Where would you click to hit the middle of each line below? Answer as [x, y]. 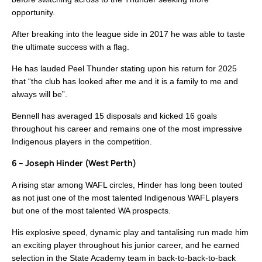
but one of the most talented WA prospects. [91, 211]
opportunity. [33, 13]
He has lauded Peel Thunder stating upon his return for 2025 [124, 69]
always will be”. [39, 94]
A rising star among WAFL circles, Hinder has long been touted [127, 185]
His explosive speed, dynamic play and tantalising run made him [130, 232]
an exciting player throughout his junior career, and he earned [126, 245]
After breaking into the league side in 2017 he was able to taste [128, 34]
